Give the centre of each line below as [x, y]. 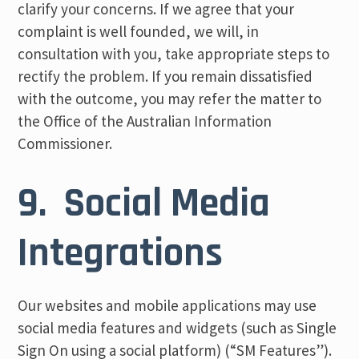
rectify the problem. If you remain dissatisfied [165, 76]
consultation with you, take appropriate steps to [174, 54]
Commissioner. [65, 143]
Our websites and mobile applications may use [167, 305]
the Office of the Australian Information [145, 121]
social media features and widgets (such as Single [177, 328]
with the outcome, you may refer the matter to [170, 99]
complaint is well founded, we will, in [139, 31]
